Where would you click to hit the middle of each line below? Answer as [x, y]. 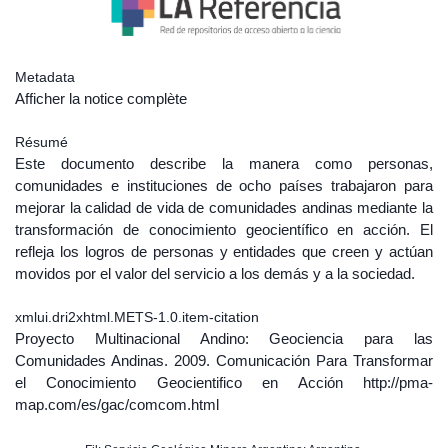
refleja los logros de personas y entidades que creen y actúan [224, 251]
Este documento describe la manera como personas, [224, 163]
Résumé [41, 142]
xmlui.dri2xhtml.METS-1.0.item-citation [137, 317]
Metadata [45, 77]
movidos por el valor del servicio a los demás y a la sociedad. [215, 273]
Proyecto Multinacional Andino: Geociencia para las [224, 338]
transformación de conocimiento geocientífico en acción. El [224, 229]
